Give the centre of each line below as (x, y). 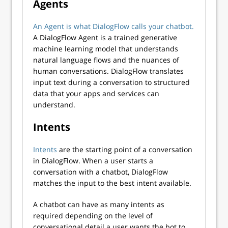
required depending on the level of (93, 216)
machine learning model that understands (106, 49)
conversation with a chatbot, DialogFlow (101, 172)
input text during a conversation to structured (111, 82)
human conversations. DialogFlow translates (108, 71)
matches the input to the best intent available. (112, 183)
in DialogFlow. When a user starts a (93, 161)
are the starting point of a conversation (126, 149)
